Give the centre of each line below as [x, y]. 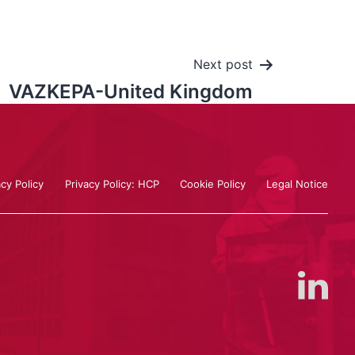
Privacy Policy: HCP [112, 183]
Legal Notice [298, 183]
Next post [223, 64]
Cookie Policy [213, 183]
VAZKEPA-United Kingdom [131, 92]
